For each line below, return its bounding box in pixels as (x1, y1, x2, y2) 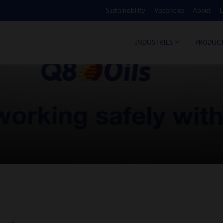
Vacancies (154, 6, 184, 15)
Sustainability (106, 6, 145, 15)
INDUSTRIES (135, 38, 173, 47)
